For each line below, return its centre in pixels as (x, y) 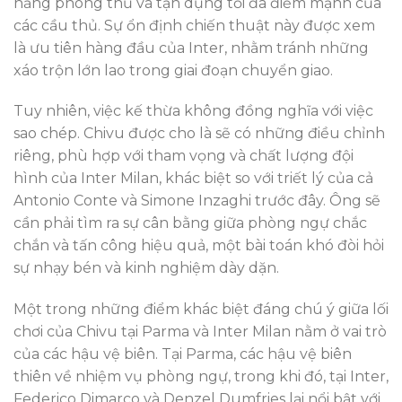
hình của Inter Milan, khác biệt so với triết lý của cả (193, 179)
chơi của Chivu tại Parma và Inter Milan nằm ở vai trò (200, 332)
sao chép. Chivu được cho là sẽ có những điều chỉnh (199, 134)
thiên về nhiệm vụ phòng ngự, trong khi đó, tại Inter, (201, 377)
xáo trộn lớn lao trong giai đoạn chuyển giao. (173, 70)
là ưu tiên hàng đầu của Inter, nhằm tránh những (191, 48)
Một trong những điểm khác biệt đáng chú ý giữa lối (201, 310)
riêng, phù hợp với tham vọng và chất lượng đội (184, 156)
